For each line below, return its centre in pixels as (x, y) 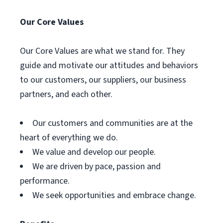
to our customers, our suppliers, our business (103, 80)
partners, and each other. (66, 94)
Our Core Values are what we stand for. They (102, 51)
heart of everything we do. (69, 138)
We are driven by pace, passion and (97, 167)
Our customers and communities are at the (112, 123)
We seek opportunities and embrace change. (114, 195)
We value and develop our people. (94, 152)
